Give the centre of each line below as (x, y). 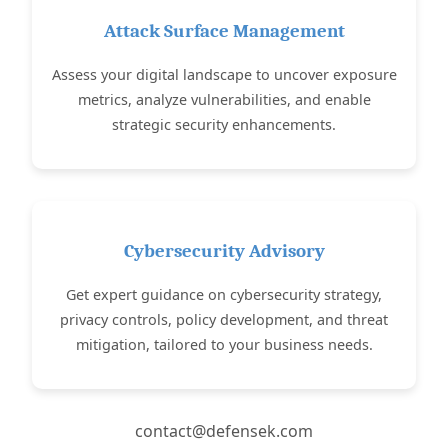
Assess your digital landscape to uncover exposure (224, 75)
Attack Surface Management (224, 31)
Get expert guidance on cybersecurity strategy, (224, 295)
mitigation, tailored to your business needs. (224, 345)
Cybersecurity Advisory (224, 251)
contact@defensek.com (224, 431)
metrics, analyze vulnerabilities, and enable (224, 100)
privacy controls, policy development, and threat (224, 320)
